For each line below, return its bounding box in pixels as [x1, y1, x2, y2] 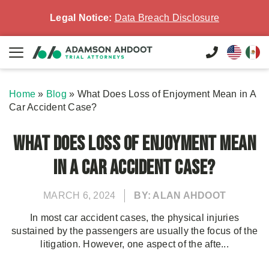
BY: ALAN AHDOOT [134, 190, 226, 201]
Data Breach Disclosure [114, 13, 219, 23]
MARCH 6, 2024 [43, 190, 116, 201]
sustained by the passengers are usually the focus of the [11, 226, 258, 236]
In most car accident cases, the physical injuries [29, 213, 240, 223]
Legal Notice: [50, 13, 112, 23]
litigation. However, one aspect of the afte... [40, 239, 229, 249]
